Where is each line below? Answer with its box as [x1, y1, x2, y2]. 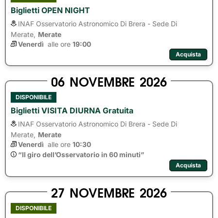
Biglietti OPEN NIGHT [11, 5, 90, 15]
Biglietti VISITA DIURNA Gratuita [11, 106, 133, 115]
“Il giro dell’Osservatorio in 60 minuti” [18, 150, 144, 159]
